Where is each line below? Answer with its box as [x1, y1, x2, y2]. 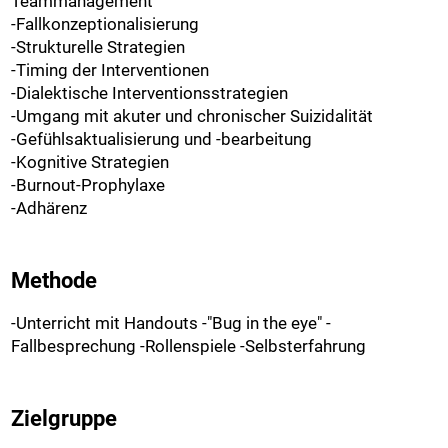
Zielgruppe [11, 406, 118, 431]
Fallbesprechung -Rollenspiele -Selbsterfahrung [11, 336, 367, 356]
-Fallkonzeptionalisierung [11, 14, 200, 34]
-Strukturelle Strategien [11, 37, 186, 57]
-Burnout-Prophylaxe [11, 175, 166, 195]
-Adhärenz [11, 198, 88, 218]
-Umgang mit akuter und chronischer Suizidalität [11, 106, 374, 126]
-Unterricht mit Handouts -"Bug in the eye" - [11, 313, 332, 333]
